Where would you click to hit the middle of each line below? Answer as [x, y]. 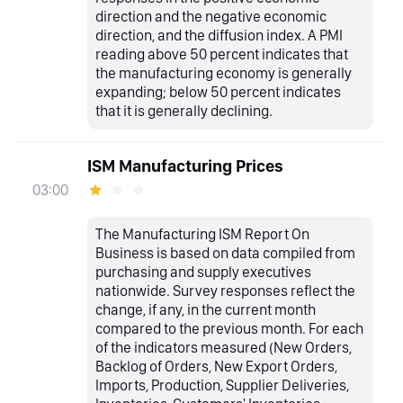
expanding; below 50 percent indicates [219, 92]
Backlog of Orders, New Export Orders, [217, 367]
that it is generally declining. [184, 111]
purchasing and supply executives [204, 272]
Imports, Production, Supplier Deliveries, [223, 385]
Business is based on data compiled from [226, 253]
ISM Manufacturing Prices [185, 166]
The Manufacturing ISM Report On [203, 234]
